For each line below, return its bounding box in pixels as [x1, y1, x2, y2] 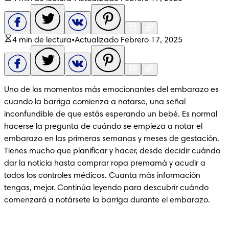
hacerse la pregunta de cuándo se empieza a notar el [4, 122, 202, 131]
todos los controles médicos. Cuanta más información [4, 171, 200, 180]
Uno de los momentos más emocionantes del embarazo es [4, 85, 219, 94]
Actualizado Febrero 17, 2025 [75, 36, 182, 44]
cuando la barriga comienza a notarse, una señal [4, 98, 186, 106]
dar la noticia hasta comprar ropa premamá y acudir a [4, 159, 205, 168]
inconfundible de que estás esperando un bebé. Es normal [4, 110, 217, 119]
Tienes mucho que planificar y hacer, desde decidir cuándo [4, 147, 220, 155]
